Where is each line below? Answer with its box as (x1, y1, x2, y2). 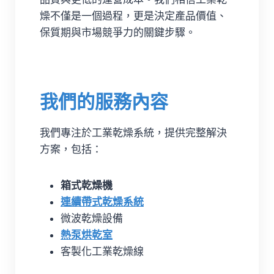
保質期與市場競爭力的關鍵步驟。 (40, 26, 196, 39)
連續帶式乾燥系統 (61, 196, 144, 208)
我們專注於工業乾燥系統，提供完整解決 (40, 127, 227, 139)
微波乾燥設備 (61, 212, 123, 224)
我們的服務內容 (40, 91, 168, 113)
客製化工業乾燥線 (61, 245, 144, 257)
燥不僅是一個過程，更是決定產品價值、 (40, 10, 227, 22)
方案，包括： (40, 143, 102, 155)
